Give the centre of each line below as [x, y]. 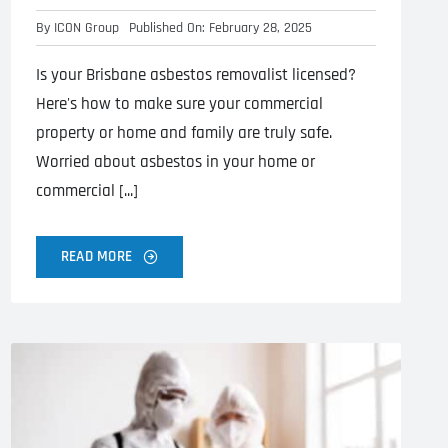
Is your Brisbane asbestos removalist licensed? [196, 74]
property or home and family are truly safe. [184, 132]
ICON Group [86, 27]
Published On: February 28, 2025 [220, 27]
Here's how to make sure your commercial [179, 103]
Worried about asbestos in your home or [175, 161]
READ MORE [97, 256]
